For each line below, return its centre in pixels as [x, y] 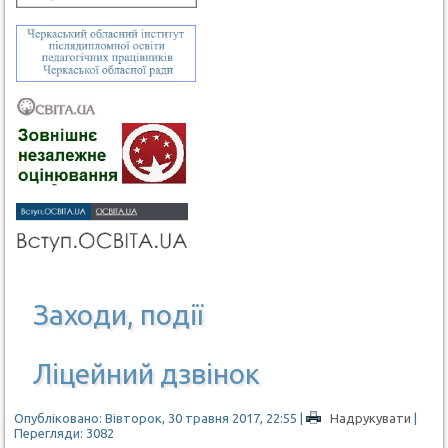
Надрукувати [371, 417]
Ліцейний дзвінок [147, 373]
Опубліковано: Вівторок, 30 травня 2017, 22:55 [156, 417]
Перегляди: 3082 [64, 432]
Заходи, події [118, 314]
